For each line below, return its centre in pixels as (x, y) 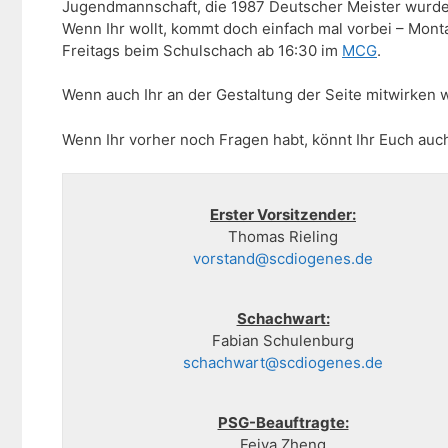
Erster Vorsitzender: (283, 215)
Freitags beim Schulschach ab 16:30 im (202, 50)
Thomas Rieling (283, 237)
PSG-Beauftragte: (283, 423)
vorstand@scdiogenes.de (283, 259)
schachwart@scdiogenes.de (283, 363)
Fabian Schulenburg (283, 341)
